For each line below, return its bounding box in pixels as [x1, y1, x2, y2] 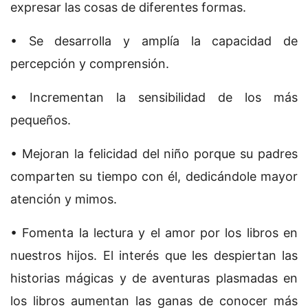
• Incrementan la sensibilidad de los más [10, 90, 298, 105]
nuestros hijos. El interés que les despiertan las [10, 248, 298, 263]
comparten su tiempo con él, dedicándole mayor [10, 169, 298, 184]
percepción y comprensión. [10, 56, 169, 71]
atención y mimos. [10, 192, 117, 207]
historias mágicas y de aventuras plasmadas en [10, 271, 298, 286]
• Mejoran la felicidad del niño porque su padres [10, 146, 298, 162]
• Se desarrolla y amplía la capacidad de [10, 34, 298, 49]
